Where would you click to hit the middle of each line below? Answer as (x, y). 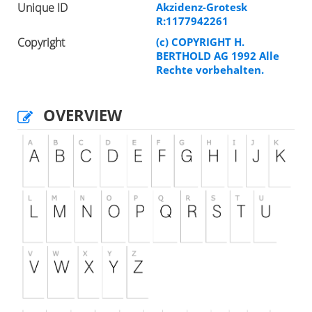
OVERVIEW (83, 115)
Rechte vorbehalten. (210, 70)
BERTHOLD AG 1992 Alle (218, 56)
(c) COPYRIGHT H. (200, 42)
